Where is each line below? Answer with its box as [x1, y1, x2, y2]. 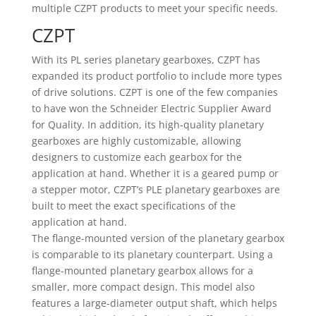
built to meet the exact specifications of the [31, 199, 236, 212]
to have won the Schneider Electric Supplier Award [31, 102, 272, 115]
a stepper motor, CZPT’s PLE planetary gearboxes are [31, 183, 280, 196]
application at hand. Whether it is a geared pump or [31, 166, 279, 180]
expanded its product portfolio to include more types [31, 69, 282, 83]
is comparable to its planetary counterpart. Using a [31, 248, 273, 261]
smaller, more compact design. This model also [31, 280, 255, 293]
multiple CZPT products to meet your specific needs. [31, 1, 278, 15]
